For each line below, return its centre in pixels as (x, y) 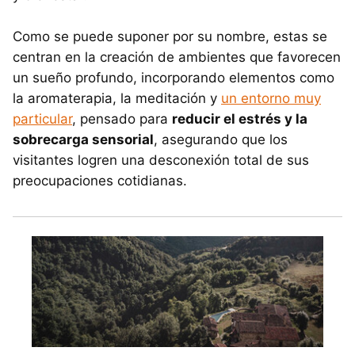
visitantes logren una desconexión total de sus (161, 160)
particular (42, 118)
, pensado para (122, 118)
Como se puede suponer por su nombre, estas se (170, 36)
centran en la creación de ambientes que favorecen (177, 57)
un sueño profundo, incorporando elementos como (174, 77)
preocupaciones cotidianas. (100, 180)
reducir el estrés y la (240, 118)
